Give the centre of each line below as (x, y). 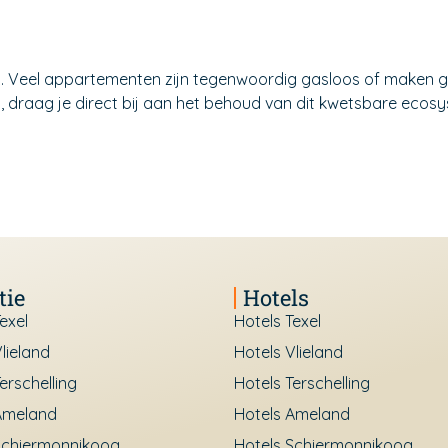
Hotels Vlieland (288, 351)
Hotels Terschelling (302, 382)
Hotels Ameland (292, 413)
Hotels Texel (277, 320)
